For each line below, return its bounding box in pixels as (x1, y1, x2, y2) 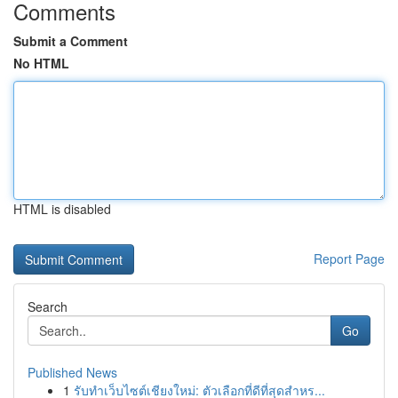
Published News (28, 363, 117, 381)
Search (28, 298, 68, 315)
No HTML (13, 54, 69, 72)
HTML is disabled (13, 200, 111, 218)
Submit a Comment (13, 32, 128, 50)
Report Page (314, 250, 385, 267)
